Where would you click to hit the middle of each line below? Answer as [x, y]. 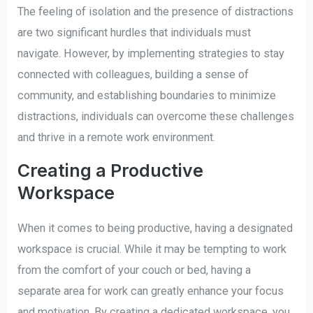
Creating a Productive [111, 171]
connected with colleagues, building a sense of [133, 75]
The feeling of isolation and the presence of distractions [156, 12]
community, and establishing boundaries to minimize [147, 96]
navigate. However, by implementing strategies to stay [151, 54]
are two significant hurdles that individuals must [134, 33]
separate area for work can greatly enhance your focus [151, 291]
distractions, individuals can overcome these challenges [156, 117]
